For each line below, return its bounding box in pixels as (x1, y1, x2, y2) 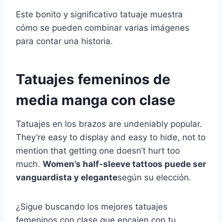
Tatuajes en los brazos (16, 119, 106, 129)
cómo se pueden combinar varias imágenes (16, 23, 189, 33)
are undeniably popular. (106, 119, 202, 129)
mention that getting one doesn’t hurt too (16, 146, 180, 156)
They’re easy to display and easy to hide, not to (16, 132, 206, 143)
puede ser (163, 159, 206, 169)
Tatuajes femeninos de (16, 71, 170, 88)
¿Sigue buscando (16, 202, 87, 212)
